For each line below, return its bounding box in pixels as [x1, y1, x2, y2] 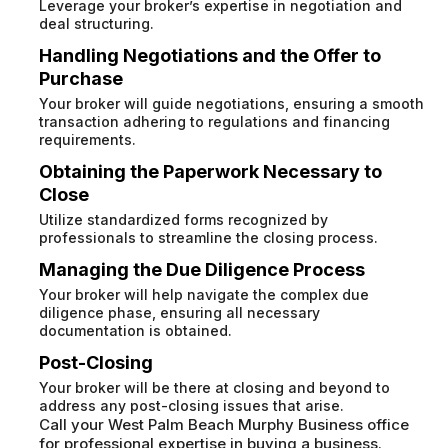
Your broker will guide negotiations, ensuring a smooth [39, 95, 425, 113]
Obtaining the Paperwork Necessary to [39, 161, 383, 183]
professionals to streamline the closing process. [39, 229, 379, 247]
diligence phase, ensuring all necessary [39, 304, 321, 322]
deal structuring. [39, 15, 155, 33]
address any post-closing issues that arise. [39, 397, 345, 415]
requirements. [39, 131, 137, 149]
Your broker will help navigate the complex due [39, 286, 370, 304]
